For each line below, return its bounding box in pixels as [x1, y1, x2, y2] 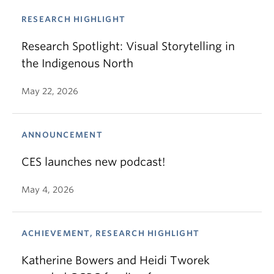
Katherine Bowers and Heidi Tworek [21, 254, 210, 267]
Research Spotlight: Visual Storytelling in [21, 40, 235, 53]
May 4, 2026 [21, 185, 74, 194]
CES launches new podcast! [21, 155, 165, 168]
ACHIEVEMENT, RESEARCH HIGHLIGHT [21, 229, 200, 238]
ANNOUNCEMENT [21, 130, 103, 139]
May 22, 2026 [21, 86, 78, 96]
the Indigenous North [21, 57, 133, 70]
